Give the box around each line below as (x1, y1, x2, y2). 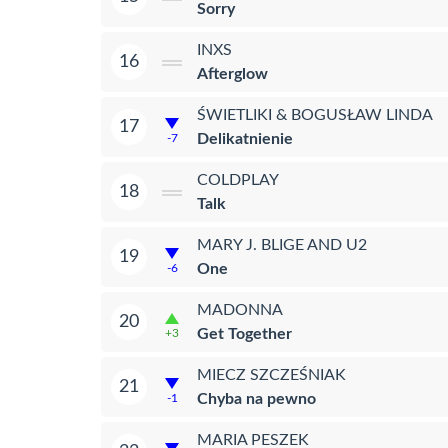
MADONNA (197, 301, 283, 318)
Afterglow (197, 65, 268, 82)
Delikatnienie (197, 130, 293, 147)
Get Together (197, 325, 292, 342)
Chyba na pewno (197, 390, 316, 407)
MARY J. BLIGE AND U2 (197, 236, 367, 253)
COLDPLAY (197, 171, 279, 188)
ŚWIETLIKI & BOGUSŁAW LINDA (197, 106, 433, 123)
